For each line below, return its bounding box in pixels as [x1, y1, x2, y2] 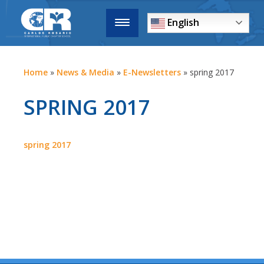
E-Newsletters [123, 67, 181, 78]
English [165, 16, 199, 29]
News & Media [57, 67, 114, 78]
